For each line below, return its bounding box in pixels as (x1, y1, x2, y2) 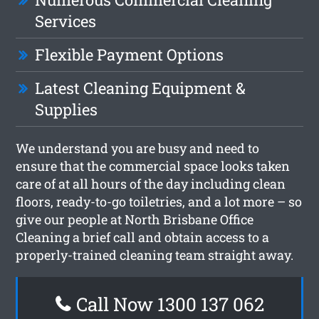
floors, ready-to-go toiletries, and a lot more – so (16, 192, 303, 210)
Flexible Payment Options (35, 43, 224, 65)
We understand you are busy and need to (16, 139, 260, 157)
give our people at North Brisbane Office (16, 210, 254, 228)
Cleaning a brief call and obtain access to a (16, 228, 270, 246)
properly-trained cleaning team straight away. (16, 246, 294, 263)
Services (35, 10, 97, 31)
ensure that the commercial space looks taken (16, 157, 291, 174)
